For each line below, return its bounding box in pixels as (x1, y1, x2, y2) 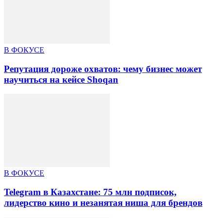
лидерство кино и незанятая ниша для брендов (4, 197, 202, 208)
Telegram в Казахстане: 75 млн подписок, (4, 186, 177, 197)
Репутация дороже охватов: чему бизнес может (4, 63, 202, 74)
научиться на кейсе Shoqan (4, 74, 118, 85)
